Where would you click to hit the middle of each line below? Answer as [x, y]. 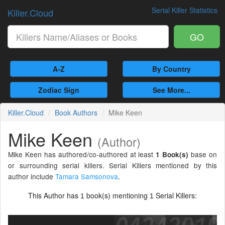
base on [203, 154]
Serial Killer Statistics [185, 10]
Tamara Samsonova [87, 176]
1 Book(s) [172, 154]
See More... [171, 90]
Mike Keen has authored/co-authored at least [82, 154]
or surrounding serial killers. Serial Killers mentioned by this [113, 165]
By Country [171, 69]
